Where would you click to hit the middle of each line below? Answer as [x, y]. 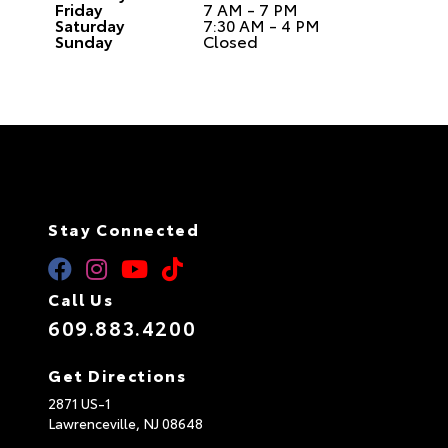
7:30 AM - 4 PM [261, 24]
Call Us [81, 298]
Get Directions [117, 374]
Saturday [89, 24]
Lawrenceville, [95, 422]
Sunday [83, 40]
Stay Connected [124, 228]
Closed [230, 40]
